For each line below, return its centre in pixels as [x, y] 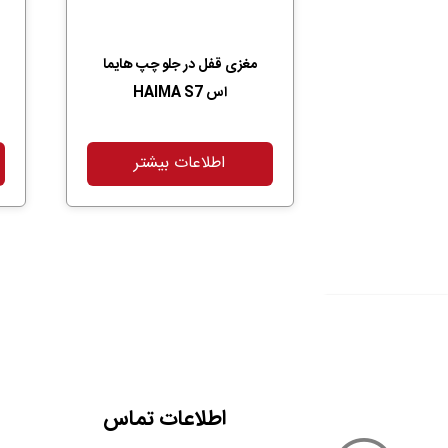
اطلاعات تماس [164, 419]
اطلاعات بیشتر [180, 164]
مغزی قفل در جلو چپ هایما [179, 65]
